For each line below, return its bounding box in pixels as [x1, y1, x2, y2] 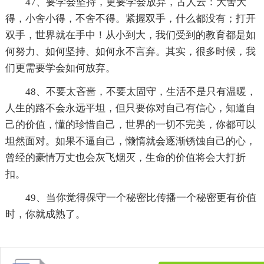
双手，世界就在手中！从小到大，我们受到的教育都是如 [5, 29, 256, 41]
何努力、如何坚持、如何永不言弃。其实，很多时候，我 [5, 45, 256, 57]
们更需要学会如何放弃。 [5, 62, 115, 74]
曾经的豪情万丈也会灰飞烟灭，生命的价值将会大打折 [5, 151, 246, 163]
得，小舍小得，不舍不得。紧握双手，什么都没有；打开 [5, 12, 256, 24]
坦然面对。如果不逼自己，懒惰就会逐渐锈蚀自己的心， [5, 135, 256, 147]
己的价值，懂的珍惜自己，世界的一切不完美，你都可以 [5, 118, 256, 130]
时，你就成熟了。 [5, 208, 85, 220]
